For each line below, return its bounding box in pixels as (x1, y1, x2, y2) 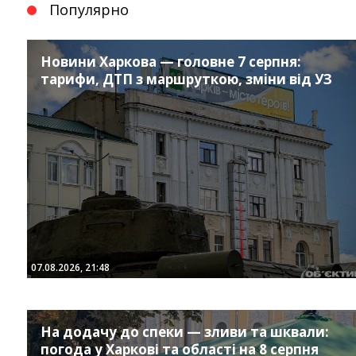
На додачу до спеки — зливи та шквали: (40, 323, 329, 342)
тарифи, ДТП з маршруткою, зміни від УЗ (40, 70, 332, 89)
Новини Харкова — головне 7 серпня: (40, 52, 301, 72)
